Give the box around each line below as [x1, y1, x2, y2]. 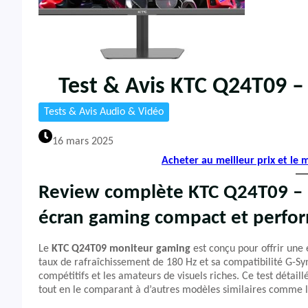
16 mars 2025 [52, 136, 113, 147]
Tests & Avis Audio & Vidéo [44, 107, 164, 118]
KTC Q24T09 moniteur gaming [52, 243, 190, 254]
